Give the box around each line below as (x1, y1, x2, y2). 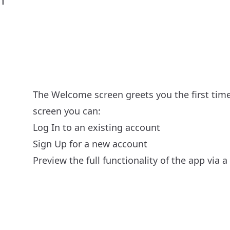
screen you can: (32, 105, 101, 117)
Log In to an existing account (32, 121, 160, 133)
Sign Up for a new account (32, 138, 147, 150)
